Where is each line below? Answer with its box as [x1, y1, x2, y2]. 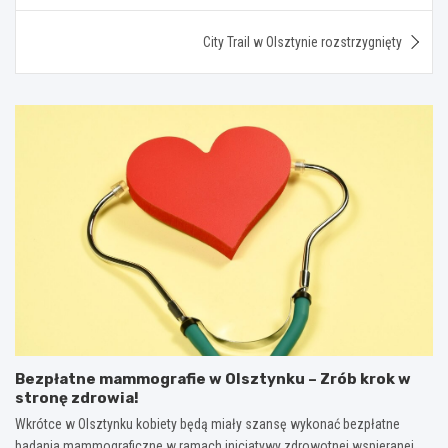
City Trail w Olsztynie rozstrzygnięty [203, 33, 402, 50]
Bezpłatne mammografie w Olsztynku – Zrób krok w [15, 369, 411, 388]
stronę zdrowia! [15, 388, 139, 407]
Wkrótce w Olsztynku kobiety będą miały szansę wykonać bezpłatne [15, 415, 400, 432]
